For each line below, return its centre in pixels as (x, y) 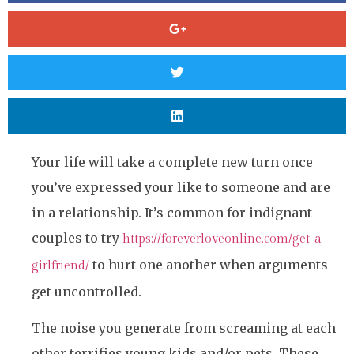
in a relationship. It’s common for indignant (172, 212)
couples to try (77, 237)
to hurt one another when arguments (209, 264)
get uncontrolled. (87, 291)
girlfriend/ (60, 265)
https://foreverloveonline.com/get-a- (224, 239)
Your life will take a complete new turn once (172, 162)
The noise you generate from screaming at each (184, 328)
